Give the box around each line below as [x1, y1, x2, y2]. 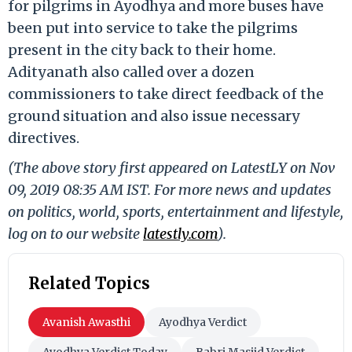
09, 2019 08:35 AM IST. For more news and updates [8, 180, 332, 199]
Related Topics [28, 273, 150, 293]
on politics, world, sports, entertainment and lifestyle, [8, 202, 343, 221]
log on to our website [8, 224, 143, 243]
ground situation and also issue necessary [8, 106, 300, 125]
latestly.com [143, 224, 218, 243]
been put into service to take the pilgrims [8, 18, 298, 37]
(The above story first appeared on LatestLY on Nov [8, 158, 335, 177]
